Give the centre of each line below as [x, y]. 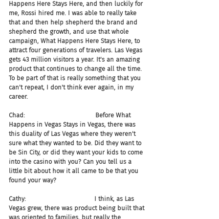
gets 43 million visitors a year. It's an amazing [75, 59]
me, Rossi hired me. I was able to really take [74, 13]
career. [18, 97]
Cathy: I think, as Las [72, 199]
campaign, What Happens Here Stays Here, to [75, 41]
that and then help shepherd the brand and [74, 22]
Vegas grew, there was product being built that [77, 208]
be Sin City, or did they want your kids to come [77, 152]
